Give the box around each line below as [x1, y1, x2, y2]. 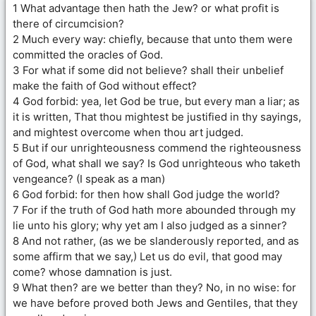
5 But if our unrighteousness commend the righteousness [13, 140, 301, 154]
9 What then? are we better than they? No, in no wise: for [13, 280, 296, 294]
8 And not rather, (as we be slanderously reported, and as [13, 233, 299, 248]
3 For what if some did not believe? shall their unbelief [13, 63, 284, 77]
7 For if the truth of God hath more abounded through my [13, 202, 296, 217]
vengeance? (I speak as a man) [13, 171, 165, 186]
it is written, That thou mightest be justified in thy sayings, [13, 109, 301, 123]
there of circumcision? [13, 16, 124, 30]
